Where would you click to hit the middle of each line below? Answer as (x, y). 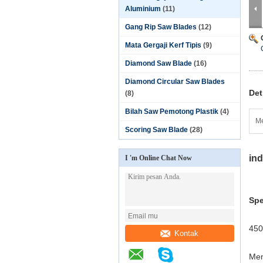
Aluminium (143, 9)
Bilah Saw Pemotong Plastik (172, 112)
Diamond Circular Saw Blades (175, 82)
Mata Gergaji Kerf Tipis (163, 45)
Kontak (187, 233)
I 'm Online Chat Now (159, 158)
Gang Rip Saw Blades (161, 27)
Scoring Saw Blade (156, 130)
